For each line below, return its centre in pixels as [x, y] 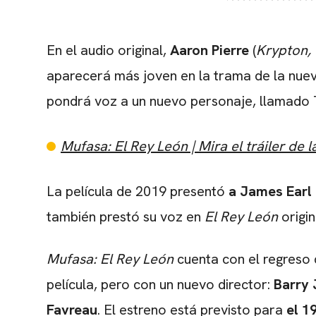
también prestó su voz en [126, 217]
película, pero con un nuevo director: [158, 285]
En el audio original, [108, 50]
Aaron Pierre [209, 50]
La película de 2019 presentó [138, 192]
